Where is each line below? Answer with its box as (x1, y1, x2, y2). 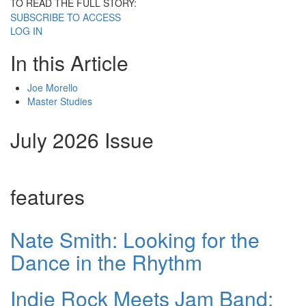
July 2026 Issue (10, 125, 154, 155)
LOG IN (10, 24, 42, 38)
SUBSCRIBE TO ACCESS (10, 10, 121, 25)
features (10, 182, 85, 212)
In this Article (10, 48, 128, 78)
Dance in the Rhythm (10, 247, 202, 277)
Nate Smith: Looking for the (10, 225, 260, 255)
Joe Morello (27, 81, 78, 95)
